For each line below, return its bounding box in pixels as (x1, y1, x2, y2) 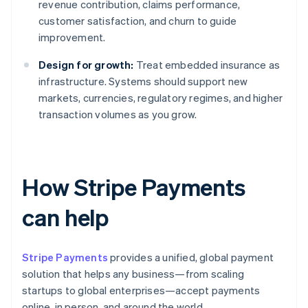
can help (22, 202, 109, 232)
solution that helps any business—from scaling (22, 267, 245, 281)
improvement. (38, 30, 106, 45)
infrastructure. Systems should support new (38, 74, 248, 89)
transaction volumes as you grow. (38, 107, 197, 122)
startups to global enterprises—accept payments (22, 283, 261, 298)
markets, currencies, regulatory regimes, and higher (38, 91, 283, 105)
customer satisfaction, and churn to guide (38, 14, 237, 28)
